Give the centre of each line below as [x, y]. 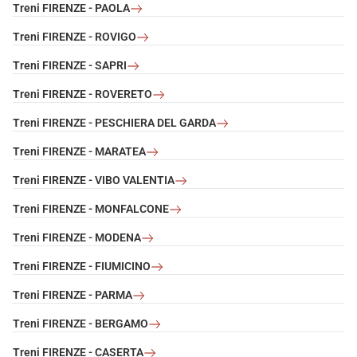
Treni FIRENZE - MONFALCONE [91, 209]
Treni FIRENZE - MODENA [77, 238]
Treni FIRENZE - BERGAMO [80, 324]
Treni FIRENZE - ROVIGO [75, 37]
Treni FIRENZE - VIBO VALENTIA [94, 180]
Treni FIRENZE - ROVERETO [82, 94]
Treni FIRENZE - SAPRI [70, 66]
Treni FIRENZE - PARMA [73, 295]
